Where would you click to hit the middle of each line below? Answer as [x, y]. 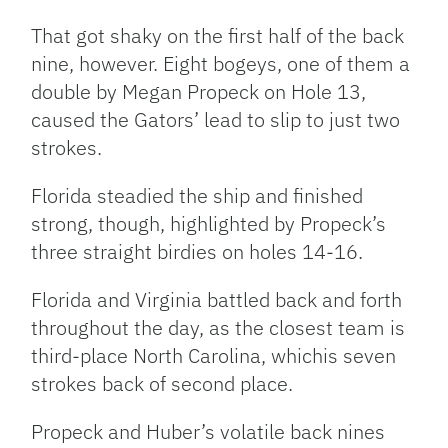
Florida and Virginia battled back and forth [217, 300]
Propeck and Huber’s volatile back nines [208, 432]
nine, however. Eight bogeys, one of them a [221, 64]
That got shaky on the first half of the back [218, 36]
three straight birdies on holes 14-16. [200, 252]
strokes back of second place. [162, 384]
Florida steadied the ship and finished [197, 196]
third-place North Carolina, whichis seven [214, 356]
